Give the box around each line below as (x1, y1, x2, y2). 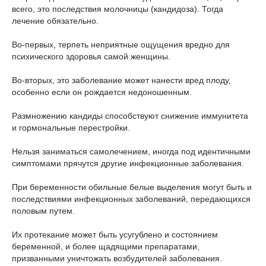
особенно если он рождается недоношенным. (12, 87, 192, 97)
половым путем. (12, 206, 75, 216)
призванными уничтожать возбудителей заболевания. (12, 254, 222, 263)
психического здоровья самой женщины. (12, 52, 170, 61)
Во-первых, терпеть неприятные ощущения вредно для (12, 40, 230, 49)
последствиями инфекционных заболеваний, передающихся (12, 194, 251, 204)
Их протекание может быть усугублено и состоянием (12, 230, 218, 239)
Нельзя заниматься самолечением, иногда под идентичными (12, 147, 251, 156)
